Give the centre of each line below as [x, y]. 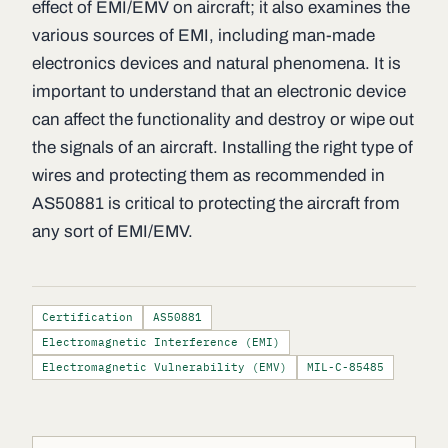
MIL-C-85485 [345, 367]
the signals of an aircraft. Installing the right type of [222, 148]
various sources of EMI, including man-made [203, 36]
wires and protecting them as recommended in [208, 176]
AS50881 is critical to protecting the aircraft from [216, 204]
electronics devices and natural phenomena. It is [216, 64]
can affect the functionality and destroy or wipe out [223, 120]
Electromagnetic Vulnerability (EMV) [164, 367]
